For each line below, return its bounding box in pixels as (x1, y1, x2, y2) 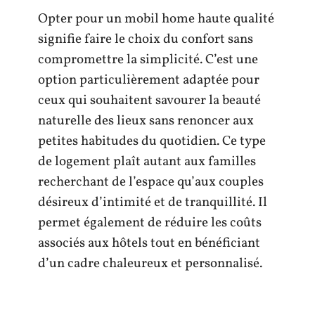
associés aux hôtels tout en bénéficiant (38, 234, 260, 252)
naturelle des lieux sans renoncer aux (38, 112, 254, 130)
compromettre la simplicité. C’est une (38, 51, 258, 69)
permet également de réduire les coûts (38, 214, 262, 232)
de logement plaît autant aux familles (38, 153, 256, 171)
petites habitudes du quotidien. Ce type (38, 132, 266, 150)
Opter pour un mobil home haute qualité (38, 10, 274, 28)
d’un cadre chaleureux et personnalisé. (38, 255, 262, 273)
